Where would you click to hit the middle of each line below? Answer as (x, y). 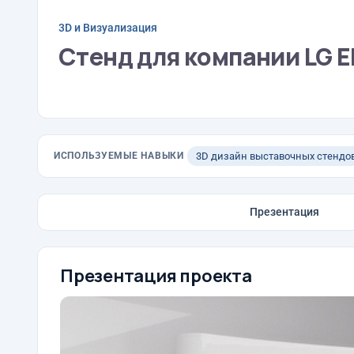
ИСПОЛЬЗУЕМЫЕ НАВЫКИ (119, 156)
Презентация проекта (156, 276)
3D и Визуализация (108, 27)
